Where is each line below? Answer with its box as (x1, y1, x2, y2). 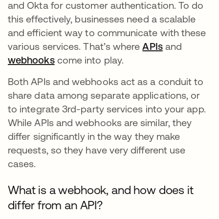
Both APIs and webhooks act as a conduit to (8, 76, 204, 87)
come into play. (54, 54, 124, 66)
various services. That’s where (8, 41, 143, 52)
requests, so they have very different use (8, 144, 186, 155)
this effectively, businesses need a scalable (8, 13, 196, 24)
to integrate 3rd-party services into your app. (8, 103, 206, 114)
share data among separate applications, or (8, 89, 200, 101)
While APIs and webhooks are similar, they (8, 117, 192, 128)
